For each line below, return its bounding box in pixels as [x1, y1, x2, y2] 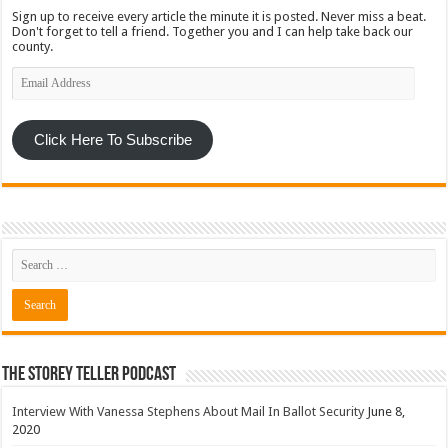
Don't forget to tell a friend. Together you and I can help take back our [12, 24, 414, 40]
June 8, [367, 403, 406, 419]
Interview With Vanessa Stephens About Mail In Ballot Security [12, 403, 365, 419]
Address [11, 81, 60, 97]
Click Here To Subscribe [33, 131, 192, 148]
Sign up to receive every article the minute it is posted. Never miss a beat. [12, 9, 427, 25]
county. [12, 39, 54, 55]
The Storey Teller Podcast [2, 364, 177, 385]
